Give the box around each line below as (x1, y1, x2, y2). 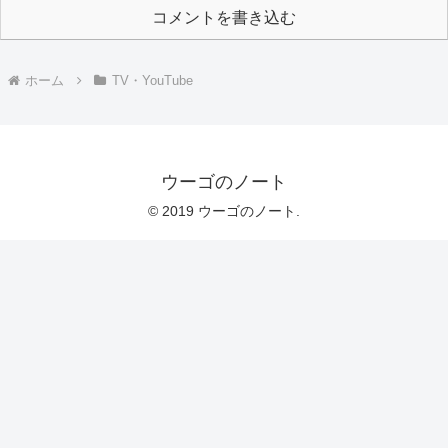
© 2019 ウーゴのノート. (148, 203, 300, 220)
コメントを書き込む (152, 9, 296, 27)
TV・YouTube (111, 73, 193, 89)
